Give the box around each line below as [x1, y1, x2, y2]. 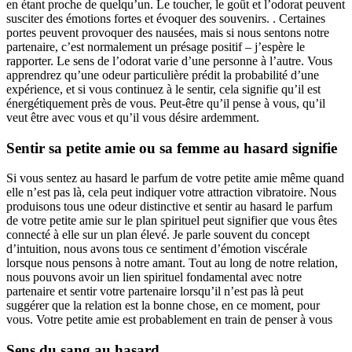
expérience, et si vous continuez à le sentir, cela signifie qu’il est [6, 82, 321, 96]
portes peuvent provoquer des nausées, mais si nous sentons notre [6, 25, 329, 39]
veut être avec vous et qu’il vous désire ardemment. [6, 110, 259, 124]
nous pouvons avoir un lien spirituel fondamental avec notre [6, 270, 302, 284]
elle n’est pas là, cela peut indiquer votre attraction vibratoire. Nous [6, 185, 336, 200]
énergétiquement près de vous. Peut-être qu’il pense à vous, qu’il [6, 96, 325, 110]
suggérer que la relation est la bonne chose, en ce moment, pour [6, 299, 320, 313]
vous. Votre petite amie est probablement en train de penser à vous [6, 313, 332, 327]
